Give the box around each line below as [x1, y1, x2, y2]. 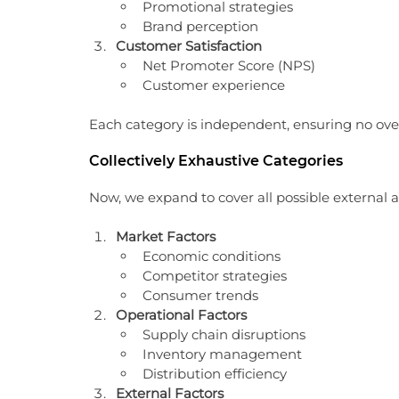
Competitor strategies [142, 267, 287, 284]
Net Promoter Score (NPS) [142, 57, 315, 74]
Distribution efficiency [142, 365, 287, 382]
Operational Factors [116, 306, 247, 323]
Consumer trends [142, 287, 258, 304]
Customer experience [142, 77, 285, 94]
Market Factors [116, 228, 216, 245]
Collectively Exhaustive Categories [89, 152, 343, 169]
